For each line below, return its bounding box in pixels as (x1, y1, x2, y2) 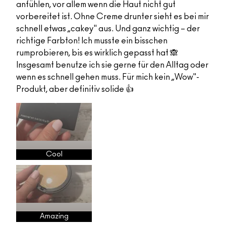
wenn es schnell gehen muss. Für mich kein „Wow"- (16, 73, 199, 82)
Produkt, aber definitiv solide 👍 (16, 85, 134, 94)
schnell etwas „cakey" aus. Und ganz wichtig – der (16, 25, 200, 33)
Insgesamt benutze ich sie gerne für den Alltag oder (16, 61, 208, 70)
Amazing (39, 213, 69, 220)
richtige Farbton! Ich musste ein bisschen (16, 37, 167, 45)
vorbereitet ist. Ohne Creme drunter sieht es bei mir (16, 13, 209, 21)
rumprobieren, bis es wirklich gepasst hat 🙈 (16, 49, 178, 58)
